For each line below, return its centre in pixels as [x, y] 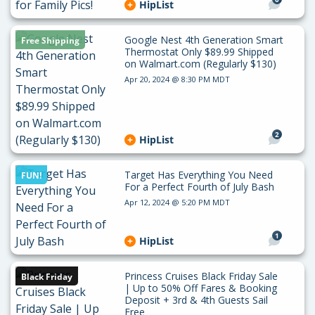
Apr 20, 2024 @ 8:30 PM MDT [177, 79]
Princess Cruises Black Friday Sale [201, 276]
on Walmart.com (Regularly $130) [200, 63]
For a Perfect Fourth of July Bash [199, 186]
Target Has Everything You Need [198, 174]
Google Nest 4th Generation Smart [204, 39]
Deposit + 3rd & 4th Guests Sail [196, 300]
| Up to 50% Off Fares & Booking [200, 288]
